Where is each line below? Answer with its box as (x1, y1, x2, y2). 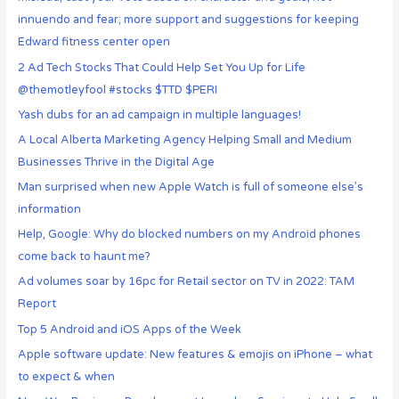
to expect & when (17, 369, 115, 384)
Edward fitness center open (17, 35, 170, 50)
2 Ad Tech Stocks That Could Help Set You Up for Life (17, 60, 305, 75)
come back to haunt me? (17, 249, 151, 265)
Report (17, 297, 56, 312)
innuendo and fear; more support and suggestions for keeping (17, 12, 359, 28)
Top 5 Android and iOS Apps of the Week (17, 322, 241, 337)
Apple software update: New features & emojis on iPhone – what (17, 346, 372, 362)
